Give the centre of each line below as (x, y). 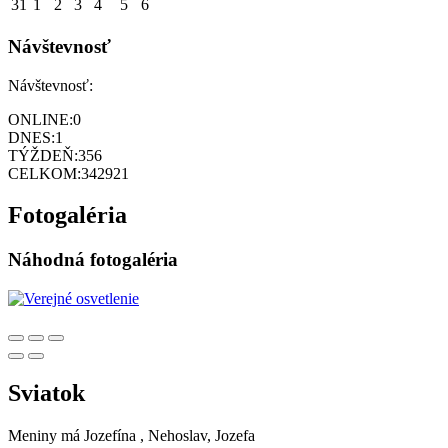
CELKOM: (44, 173)
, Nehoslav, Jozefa (197, 435)
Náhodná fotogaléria (93, 260)
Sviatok (46, 393)
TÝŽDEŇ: (43, 155)
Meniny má (46, 435)
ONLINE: (40, 119)
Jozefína (110, 435)
